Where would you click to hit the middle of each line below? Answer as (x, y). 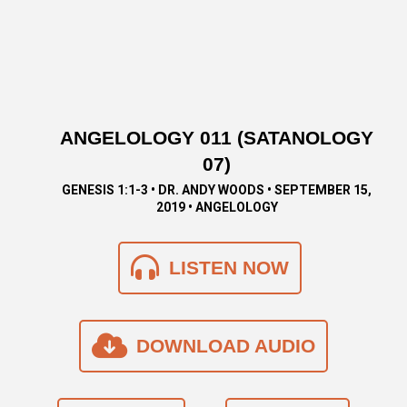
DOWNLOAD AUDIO (225, 346)
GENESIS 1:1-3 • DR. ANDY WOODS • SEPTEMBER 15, (217, 189)
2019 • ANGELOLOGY (217, 207)
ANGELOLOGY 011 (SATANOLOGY (217, 137)
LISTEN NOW (228, 268)
